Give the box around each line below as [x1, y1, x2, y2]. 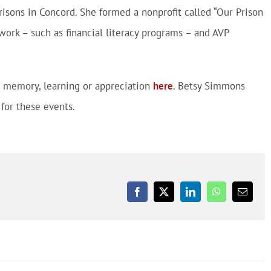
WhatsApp [215, 191, 257, 201]
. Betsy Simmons [173, 79, 245, 93]
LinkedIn [189, 191, 225, 201]
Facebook [136, 191, 174, 201]
